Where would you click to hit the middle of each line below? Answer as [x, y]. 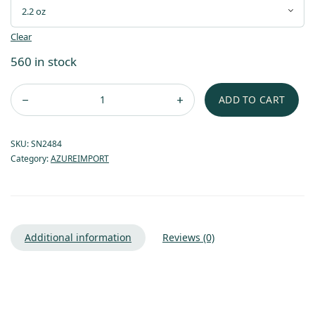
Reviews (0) [188, 237]
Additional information [78, 237]
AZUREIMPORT [80, 158]
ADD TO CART [252, 99]
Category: [31, 158]
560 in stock [44, 61]
